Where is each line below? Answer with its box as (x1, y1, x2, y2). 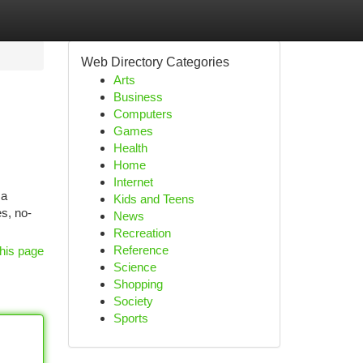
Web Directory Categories (80, 55, 229, 69)
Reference (113, 243, 169, 257)
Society (113, 294, 153, 308)
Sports (113, 311, 148, 325)
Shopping (113, 277, 163, 291)
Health (113, 141, 147, 155)
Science (113, 260, 156, 274)
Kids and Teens (113, 192, 194, 206)
